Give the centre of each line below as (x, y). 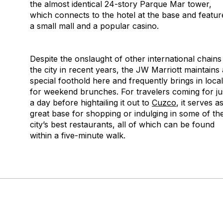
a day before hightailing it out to (91, 103)
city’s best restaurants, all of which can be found (122, 124)
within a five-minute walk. (78, 135)
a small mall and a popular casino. (94, 26)
